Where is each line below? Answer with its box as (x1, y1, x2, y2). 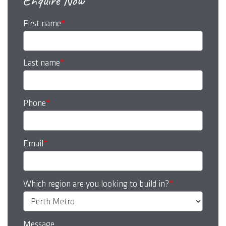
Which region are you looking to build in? (23, 179, 169, 190)
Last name (23, 58, 60, 69)
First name (23, 18, 61, 29)
